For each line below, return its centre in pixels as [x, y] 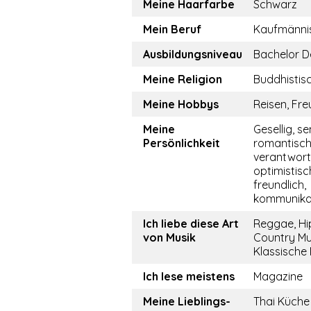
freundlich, [280, 185]
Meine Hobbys [181, 104]
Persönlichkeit [182, 143]
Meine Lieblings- [187, 302]
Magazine [278, 277]
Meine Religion [183, 79]
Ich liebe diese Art [191, 224]
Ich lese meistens [189, 277]
